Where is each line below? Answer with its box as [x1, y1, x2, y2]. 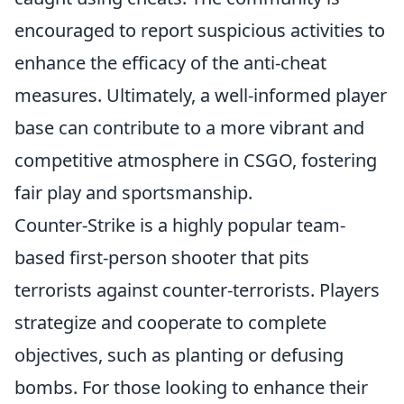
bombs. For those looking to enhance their [14, 375, 368, 399]
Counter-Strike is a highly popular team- [14, 213, 345, 237]
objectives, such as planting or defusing [14, 343, 344, 367]
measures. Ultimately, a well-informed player [14, 83, 387, 107]
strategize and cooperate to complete [14, 310, 326, 335]
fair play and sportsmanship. [14, 180, 252, 205]
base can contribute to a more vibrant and [14, 115, 364, 140]
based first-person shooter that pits [14, 245, 309, 270]
